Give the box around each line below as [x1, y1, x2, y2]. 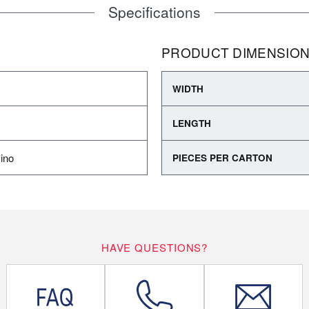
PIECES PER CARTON [172, 151, 272, 164]
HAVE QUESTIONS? [101, 240, 208, 255]
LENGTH [172, 117, 211, 130]
